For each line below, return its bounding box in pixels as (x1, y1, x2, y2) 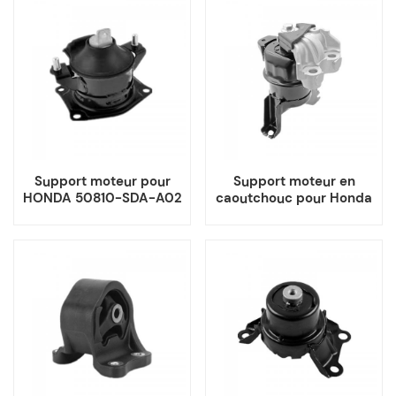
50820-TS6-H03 (240, 205, 348, 224)
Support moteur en (232, 171, 355, 190)
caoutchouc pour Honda (216, 188, 372, 207)
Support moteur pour (34, 171, 171, 190)
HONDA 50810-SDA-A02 (22, 188, 182, 207)
